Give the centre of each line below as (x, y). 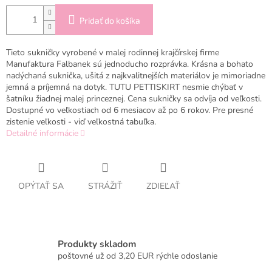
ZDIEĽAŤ (163, 186)
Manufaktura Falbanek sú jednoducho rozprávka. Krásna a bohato (130, 64)
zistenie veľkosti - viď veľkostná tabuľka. (81, 122)
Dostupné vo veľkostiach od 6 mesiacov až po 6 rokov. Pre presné (130, 110)
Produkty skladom (97, 243)
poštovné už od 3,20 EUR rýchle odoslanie (138, 256)
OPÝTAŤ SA (41, 186)
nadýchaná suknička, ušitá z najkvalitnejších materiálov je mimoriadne (136, 76)
